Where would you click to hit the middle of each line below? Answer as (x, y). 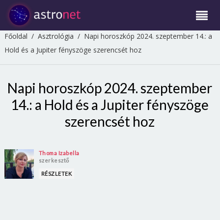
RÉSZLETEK (56, 174)
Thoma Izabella (59, 153)
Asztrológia (55, 36)
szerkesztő (54, 160)
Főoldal (16, 36)
